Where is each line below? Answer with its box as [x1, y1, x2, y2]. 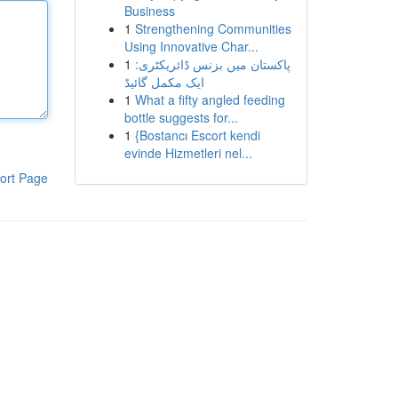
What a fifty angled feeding [134, 91, 285, 108]
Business [123, 2, 175, 20]
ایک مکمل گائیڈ [123, 73, 204, 91]
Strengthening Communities [134, 20, 291, 37]
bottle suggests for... [123, 108, 238, 126]
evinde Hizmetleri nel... [123, 144, 252, 162]
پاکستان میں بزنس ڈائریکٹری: [134, 55, 291, 73]
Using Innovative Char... [123, 37, 259, 55]
